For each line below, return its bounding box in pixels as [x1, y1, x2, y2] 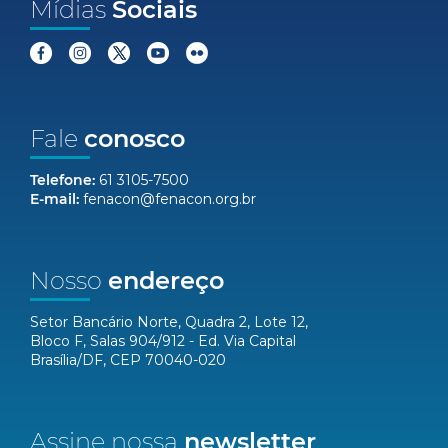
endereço [108, 266, 224, 295]
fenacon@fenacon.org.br [83, 190, 256, 208]
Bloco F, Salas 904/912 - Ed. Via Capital [30, 332, 296, 350]
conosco [84, 124, 185, 153]
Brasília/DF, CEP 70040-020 [30, 351, 226, 369]
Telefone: [30, 171, 95, 189]
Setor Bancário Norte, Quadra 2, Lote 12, [30, 313, 308, 331]
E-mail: [30, 190, 79, 208]
